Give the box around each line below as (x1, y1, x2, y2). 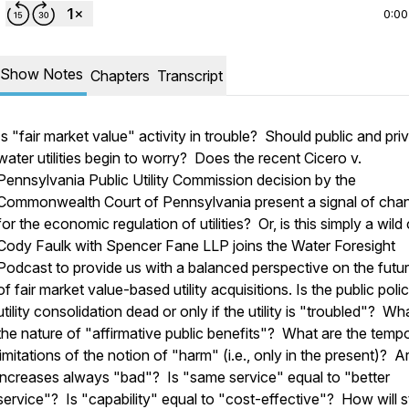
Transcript (157, 67, 223, 85)
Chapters (90, 67, 150, 85)
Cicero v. (304, 149, 362, 167)
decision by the (253, 171, 356, 189)
